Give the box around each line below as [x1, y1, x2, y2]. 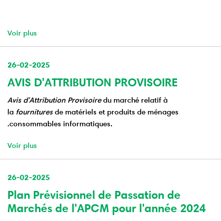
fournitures [16, 107, 53, 117]
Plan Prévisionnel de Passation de [7, 188, 181, 202]
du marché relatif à [101, 95, 168, 105]
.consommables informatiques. [7, 119, 112, 129]
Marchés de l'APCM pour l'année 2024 [7, 201, 206, 216]
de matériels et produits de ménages [53, 107, 179, 117]
